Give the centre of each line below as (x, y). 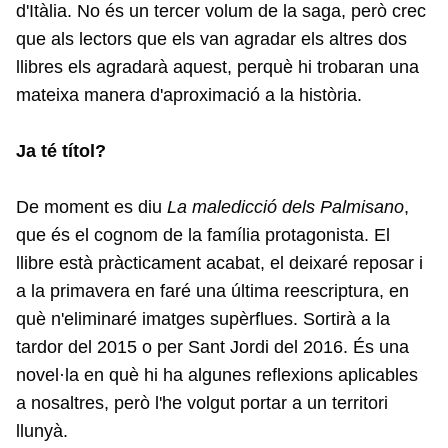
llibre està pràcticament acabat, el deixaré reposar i (219, 262)
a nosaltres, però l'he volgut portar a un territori (202, 402)
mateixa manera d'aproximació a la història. (189, 94)
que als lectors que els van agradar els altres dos (211, 38)
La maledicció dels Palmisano (285, 206)
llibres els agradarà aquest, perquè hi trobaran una (217, 66)
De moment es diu (91, 206)
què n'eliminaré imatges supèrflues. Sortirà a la (203, 318)
